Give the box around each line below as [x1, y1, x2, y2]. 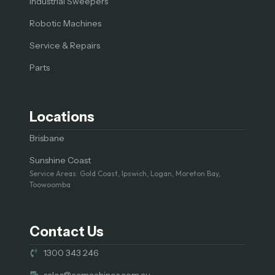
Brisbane [29, 132, 64, 144]
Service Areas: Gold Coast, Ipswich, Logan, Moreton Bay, [29, 168, 220, 178]
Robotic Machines [29, 17, 101, 29]
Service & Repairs [29, 39, 100, 51]
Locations [29, 108, 95, 125]
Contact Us [29, 223, 104, 240]
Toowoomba [29, 179, 71, 189]
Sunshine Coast [29, 154, 91, 166]
